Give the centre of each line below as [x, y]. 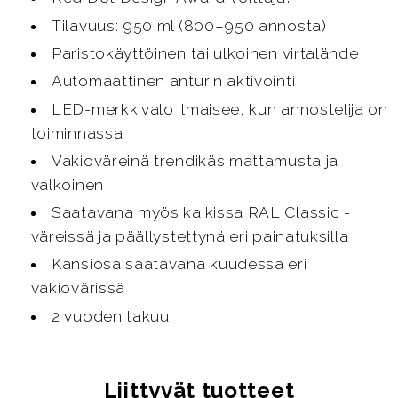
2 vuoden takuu [111, 316]
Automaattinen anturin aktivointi [174, 81]
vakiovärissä [78, 288]
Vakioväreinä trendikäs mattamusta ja [195, 160]
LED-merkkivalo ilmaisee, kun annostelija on [220, 109]
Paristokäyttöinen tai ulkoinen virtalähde [205, 53]
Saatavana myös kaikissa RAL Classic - [201, 213]
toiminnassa [77, 133]
